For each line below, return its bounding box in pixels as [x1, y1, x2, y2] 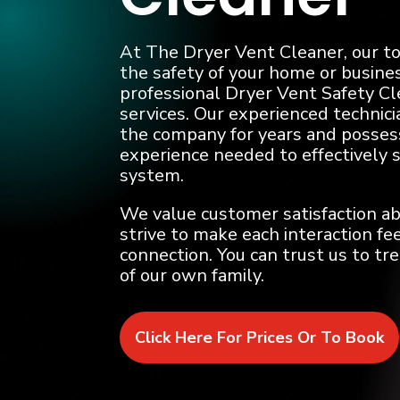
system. [120, 162, 185, 187]
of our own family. [120, 262, 265, 287]
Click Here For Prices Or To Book [135, 327, 385, 349]
